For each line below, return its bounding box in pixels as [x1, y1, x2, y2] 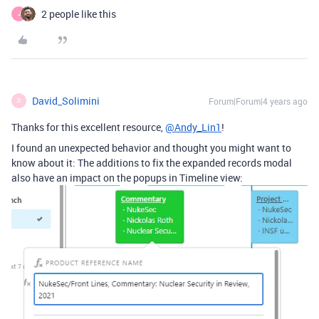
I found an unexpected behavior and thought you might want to [11, 140, 291, 155]
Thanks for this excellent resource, [11, 120, 165, 134]
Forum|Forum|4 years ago [209, 95, 308, 107]
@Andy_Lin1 [165, 120, 221, 134]
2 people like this [41, 6, 116, 21]
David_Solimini [32, 93, 100, 108]
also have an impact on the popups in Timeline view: [11, 170, 243, 184]
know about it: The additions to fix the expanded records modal [11, 155, 292, 169]
